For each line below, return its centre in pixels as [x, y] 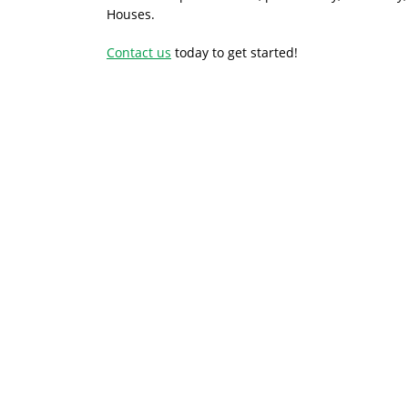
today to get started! [235, 52]
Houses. [131, 14]
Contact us [139, 52]
